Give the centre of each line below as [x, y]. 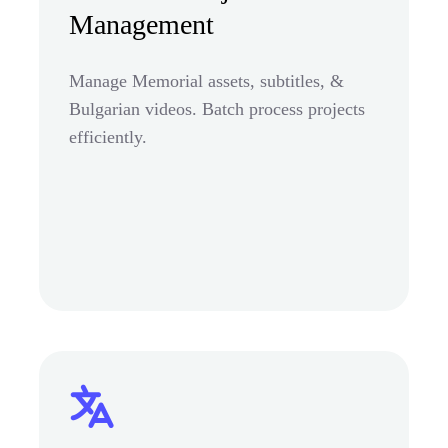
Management [141, 24]
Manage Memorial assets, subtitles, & [206, 80]
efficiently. [108, 136]
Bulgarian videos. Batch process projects [217, 108]
